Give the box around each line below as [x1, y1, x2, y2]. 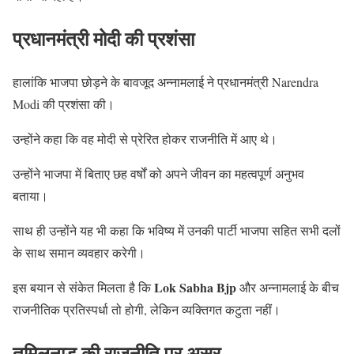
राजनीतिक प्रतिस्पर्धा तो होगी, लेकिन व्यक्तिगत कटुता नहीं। [13, 301, 281, 318]
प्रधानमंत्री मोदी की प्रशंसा [13, 24, 194, 53]
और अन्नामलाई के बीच [236, 279, 339, 296]
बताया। [13, 187, 48, 205]
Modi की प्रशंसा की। [13, 96, 115, 113]
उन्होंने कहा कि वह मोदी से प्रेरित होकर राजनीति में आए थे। [13, 130, 277, 148]
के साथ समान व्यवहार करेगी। [13, 244, 145, 262]
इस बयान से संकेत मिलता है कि [13, 279, 154, 296]
